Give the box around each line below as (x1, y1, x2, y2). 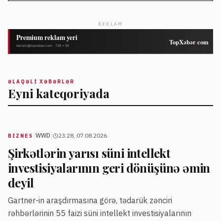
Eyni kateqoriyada (8, 85, 110, 102)
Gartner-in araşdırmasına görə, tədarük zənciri (8, 195, 172, 206)
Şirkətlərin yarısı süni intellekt (8, 145, 171, 161)
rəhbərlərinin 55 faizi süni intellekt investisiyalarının (8, 208, 191, 219)
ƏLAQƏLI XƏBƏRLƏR (8, 78, 74, 85)
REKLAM (98, 21, 123, 27)
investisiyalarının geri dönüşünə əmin (8, 160, 210, 176)
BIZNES (8, 132, 33, 139)
